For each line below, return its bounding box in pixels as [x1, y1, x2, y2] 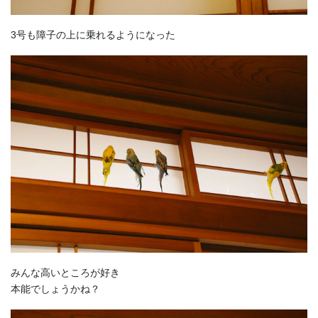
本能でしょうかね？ [11, 283, 100, 295]
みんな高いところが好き [11, 267, 120, 279]
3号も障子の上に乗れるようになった [11, 28, 175, 40]
